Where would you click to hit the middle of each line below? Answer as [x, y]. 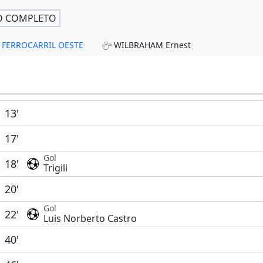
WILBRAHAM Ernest [152, 45]
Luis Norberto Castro [90, 219]
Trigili [55, 168]
